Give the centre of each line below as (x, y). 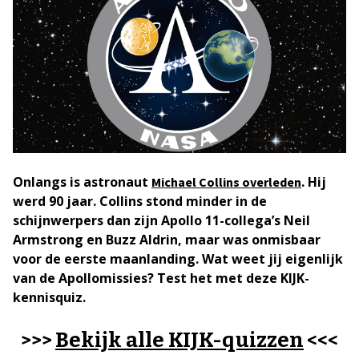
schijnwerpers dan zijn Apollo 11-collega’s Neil (161, 220)
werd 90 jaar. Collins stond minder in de (140, 201)
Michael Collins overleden (226, 182)
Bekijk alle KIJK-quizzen (179, 340)
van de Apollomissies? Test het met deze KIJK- (161, 278)
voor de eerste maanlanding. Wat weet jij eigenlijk (178, 259)
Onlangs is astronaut (82, 182)
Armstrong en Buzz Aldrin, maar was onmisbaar (167, 240)
